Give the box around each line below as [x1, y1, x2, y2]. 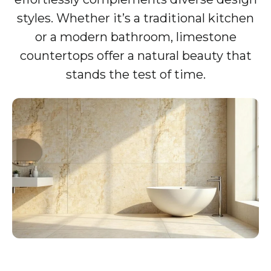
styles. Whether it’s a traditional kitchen [17, 11, 254, 26]
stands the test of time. [65, 67, 206, 82]
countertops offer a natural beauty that [19, 48, 252, 64]
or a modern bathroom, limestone [34, 30, 237, 45]
